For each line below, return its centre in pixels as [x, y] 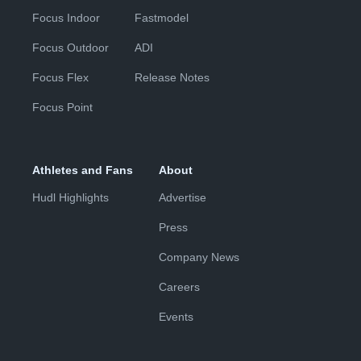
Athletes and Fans [83, 170]
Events [176, 317]
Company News [199, 257]
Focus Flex [60, 77]
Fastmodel [162, 18]
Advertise [183, 197]
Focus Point [62, 107]
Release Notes [172, 77]
